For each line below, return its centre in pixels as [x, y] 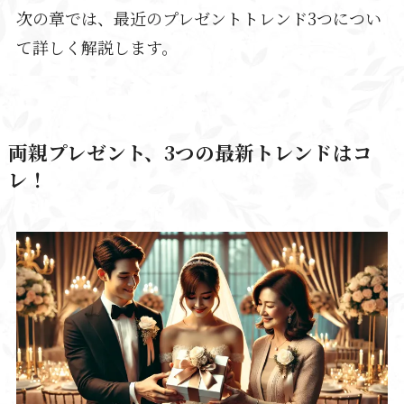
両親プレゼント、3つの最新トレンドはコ [190, 152]
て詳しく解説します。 [96, 47]
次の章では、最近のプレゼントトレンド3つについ [198, 18]
